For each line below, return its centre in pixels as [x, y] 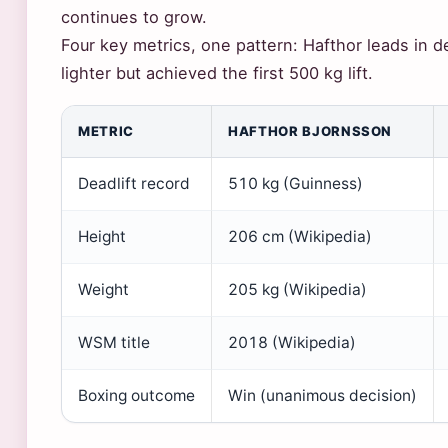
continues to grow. [134, 17]
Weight [103, 289]
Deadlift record [134, 183]
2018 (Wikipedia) [292, 342]
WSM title [114, 342]
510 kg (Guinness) [295, 183]
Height [102, 236]
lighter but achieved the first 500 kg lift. [217, 73]
